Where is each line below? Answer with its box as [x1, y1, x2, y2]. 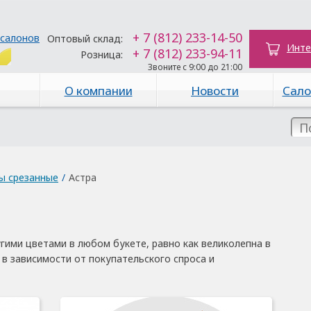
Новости [191, 83, 239, 99]
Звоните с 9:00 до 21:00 [148, 61, 242, 73]
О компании [64, 83, 133, 99]
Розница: [81, 48, 123, 61]
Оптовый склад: [47, 32, 123, 45]
